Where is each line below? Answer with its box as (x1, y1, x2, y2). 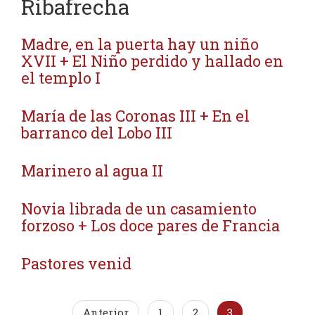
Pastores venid (21, 253, 131, 274)
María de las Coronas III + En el (21, 105, 250, 126)
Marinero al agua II (21, 160, 163, 181)
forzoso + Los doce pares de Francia (21, 215, 280, 236)
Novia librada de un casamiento (21, 198, 257, 219)
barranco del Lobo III (21, 122, 172, 143)
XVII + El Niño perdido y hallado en (21, 51, 283, 71)
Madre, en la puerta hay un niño (21, 34, 259, 54)
